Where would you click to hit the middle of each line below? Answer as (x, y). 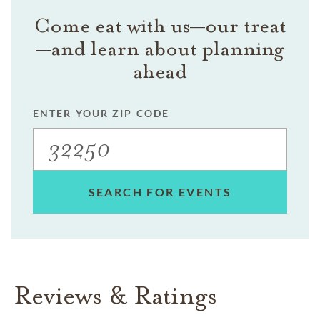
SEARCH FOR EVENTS (160, 191)
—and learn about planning (160, 48)
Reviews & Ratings (116, 295)
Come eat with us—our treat (160, 25)
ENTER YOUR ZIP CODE (101, 113)
